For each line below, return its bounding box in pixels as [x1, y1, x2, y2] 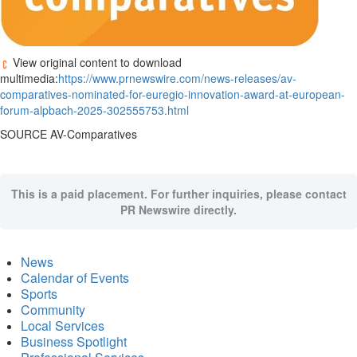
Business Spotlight [21, 331, 127, 351]
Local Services [21, 316, 104, 335]
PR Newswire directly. [120, 202, 237, 218]
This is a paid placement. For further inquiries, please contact [10, 186, 347, 202]
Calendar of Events [21, 268, 129, 287]
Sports [21, 284, 57, 303]
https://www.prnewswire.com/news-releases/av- [58, 70, 296, 87]
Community [21, 300, 85, 319]
